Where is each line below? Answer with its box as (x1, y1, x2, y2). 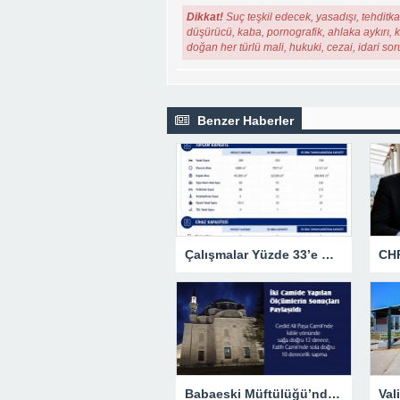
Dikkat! (187, 11, 224, 23)
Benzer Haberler (194, 113, 294, 128)
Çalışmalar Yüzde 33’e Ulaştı (321, 247, 334, 262)
